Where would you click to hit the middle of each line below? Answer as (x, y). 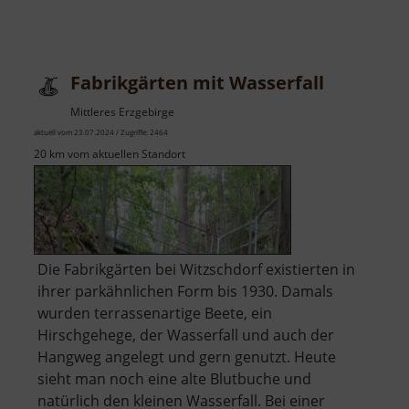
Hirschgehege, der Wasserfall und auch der (186, 336)
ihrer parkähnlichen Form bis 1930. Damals (185, 292)
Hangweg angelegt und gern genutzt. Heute (187, 357)
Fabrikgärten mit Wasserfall (197, 83)
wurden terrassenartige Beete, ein (155, 314)
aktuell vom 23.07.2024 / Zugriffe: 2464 (101, 132)
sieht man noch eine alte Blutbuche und (174, 379)
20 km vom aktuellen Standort (110, 154)
